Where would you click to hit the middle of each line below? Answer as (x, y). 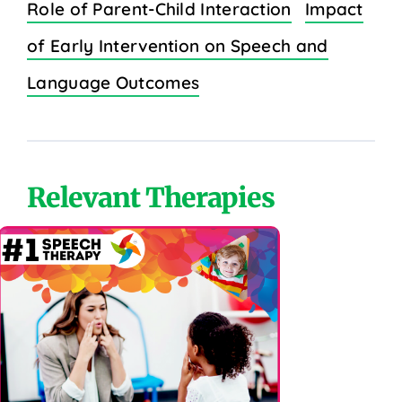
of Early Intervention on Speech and (178, 45)
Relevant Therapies (151, 197)
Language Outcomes (114, 82)
